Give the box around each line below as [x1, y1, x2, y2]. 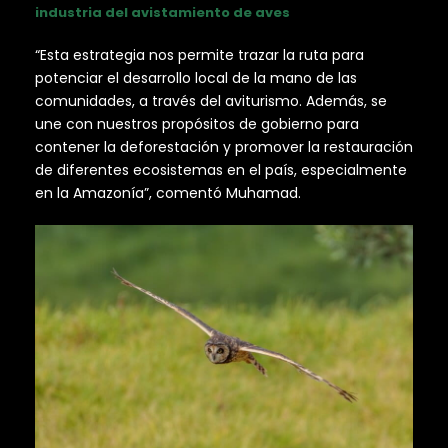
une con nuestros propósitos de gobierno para [35, 114, 359, 135]
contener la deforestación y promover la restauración [35, 137, 413, 158]
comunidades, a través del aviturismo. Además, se [35, 91, 387, 112]
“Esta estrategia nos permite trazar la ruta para [35, 45, 364, 66]
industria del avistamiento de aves [35, 3, 290, 23]
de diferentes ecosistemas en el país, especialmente [35, 160, 407, 181]
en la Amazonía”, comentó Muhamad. [35, 183, 301, 204]
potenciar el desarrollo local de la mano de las [35, 68, 357, 89]
